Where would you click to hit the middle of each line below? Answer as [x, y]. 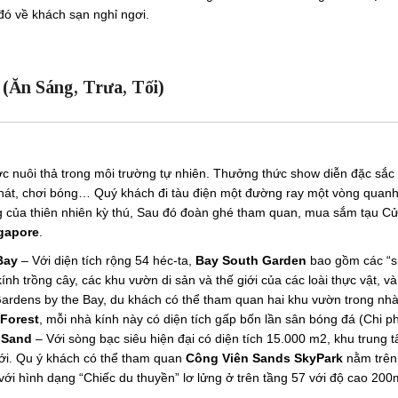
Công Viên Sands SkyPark [264, 358]
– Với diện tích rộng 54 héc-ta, [105, 260]
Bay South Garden [249, 260]
